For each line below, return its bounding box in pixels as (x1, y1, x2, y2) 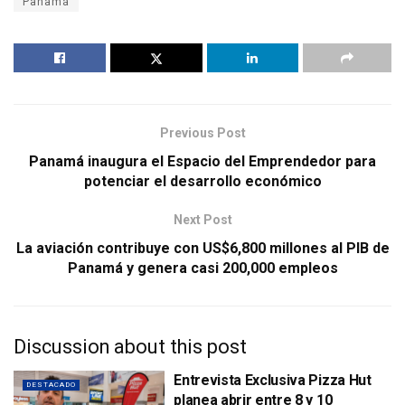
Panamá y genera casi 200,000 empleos (67, 259, 338, 278)
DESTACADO (26, 381, 76, 390)
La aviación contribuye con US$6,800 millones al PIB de (15, 240, 390, 258)
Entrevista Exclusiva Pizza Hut (174, 372, 372, 390)
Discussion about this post (14, 335, 247, 359)
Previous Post (159, 126, 246, 141)
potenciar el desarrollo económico (83, 173, 322, 191)
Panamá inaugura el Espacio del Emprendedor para (29, 153, 376, 171)
